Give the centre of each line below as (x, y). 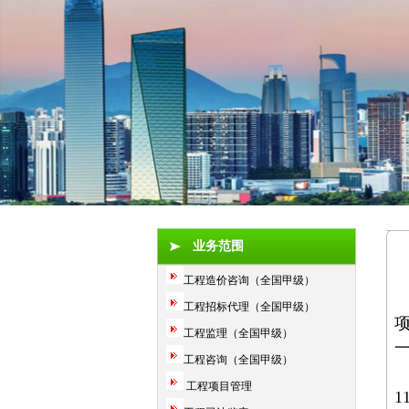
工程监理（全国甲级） (238, 333)
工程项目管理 (218, 386)
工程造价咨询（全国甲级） (249, 280)
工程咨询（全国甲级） (238, 360)
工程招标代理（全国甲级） (249, 307)
